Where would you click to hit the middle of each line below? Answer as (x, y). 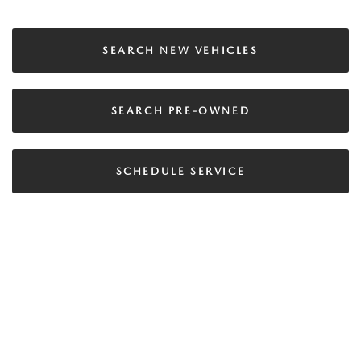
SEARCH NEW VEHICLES (180, 51)
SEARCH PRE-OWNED (180, 111)
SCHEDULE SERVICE (180, 172)
